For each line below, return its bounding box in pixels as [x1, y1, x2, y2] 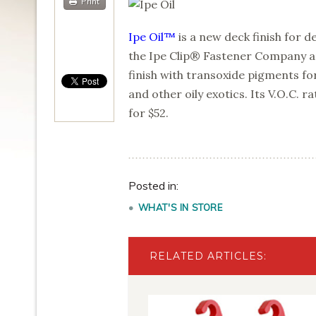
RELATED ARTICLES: [150, 250, 267, 262]
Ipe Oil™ [128, 30, 176, 44]
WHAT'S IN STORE [138, 202, 223, 213]
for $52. [128, 106, 169, 120]
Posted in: [128, 178, 178, 193]
